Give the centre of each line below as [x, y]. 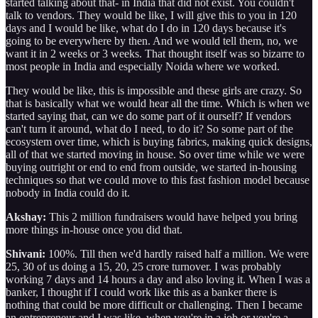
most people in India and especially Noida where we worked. [143, 66]
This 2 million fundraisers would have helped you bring [172, 216]
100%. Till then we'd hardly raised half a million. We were [177, 253]
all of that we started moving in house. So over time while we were [155, 154]
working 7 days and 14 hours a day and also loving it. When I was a [158, 279]
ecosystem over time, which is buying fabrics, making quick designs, [159, 141]
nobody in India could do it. [69, 192]
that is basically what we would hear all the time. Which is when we [158, 103]
